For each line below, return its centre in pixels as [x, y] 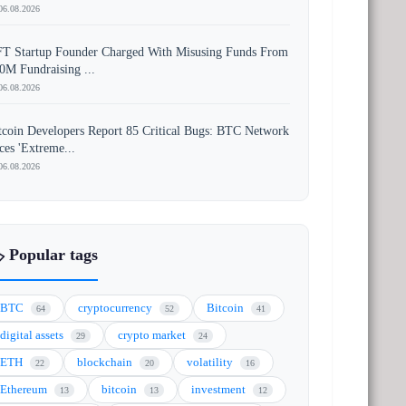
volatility [212, 362]
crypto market [154, 335]
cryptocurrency [117, 308]
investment [220, 389]
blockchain [106, 362]
